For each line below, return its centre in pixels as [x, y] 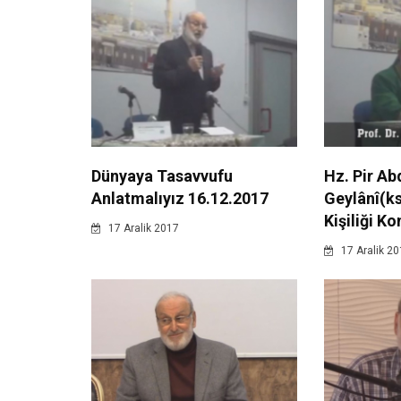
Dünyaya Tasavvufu [162, 176]
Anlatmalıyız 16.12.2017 [180, 199]
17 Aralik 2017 [142, 229]
